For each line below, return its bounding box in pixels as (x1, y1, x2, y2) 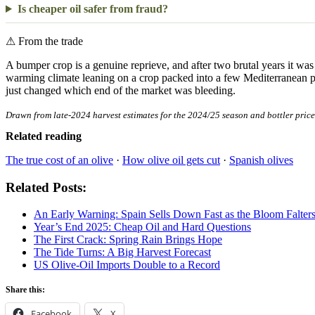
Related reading (6, 129, 82, 142)
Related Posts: (6, 179, 86, 195)
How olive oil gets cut (122, 153, 220, 166)
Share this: (6, 285, 45, 295)
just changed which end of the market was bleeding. (6, 84, 236, 96)
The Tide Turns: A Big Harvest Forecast (34, 246, 211, 259)
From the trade (15, 34, 83, 47)
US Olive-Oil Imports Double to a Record (34, 259, 220, 271)
